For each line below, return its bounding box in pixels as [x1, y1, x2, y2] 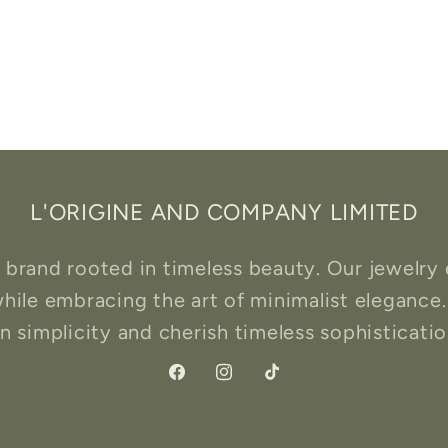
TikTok [260, 373, 314, 395]
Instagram [213, 373, 299, 395]
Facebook [165, 373, 248, 395]
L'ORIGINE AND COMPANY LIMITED [30, 199, 418, 226]
